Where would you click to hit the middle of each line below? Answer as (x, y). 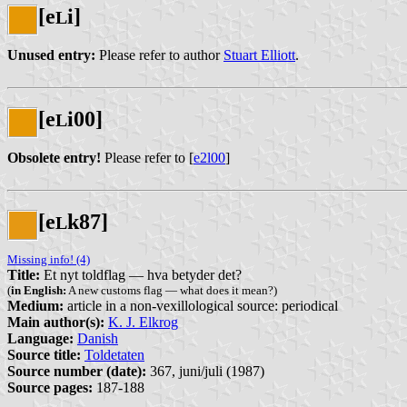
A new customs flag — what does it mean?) (172, 290)
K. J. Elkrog (143, 322)
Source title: (44, 354)
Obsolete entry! (54, 157)
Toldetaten (114, 354)
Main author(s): (56, 322)
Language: (40, 338)
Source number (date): (77, 371)
